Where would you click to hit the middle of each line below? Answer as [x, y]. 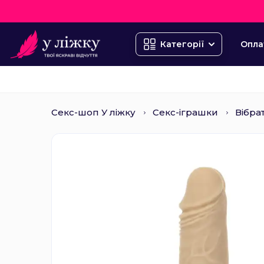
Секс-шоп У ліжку [93, 112]
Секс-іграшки [185, 112]
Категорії [182, 44]
